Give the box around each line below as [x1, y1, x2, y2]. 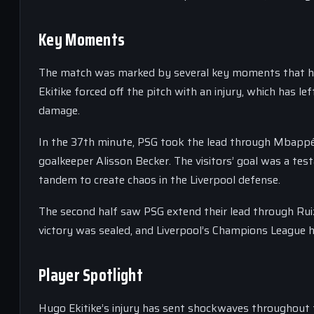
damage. [39, 102, 80, 119]
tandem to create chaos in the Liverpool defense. [39, 171, 280, 189]
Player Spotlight [39, 262, 143, 289]
